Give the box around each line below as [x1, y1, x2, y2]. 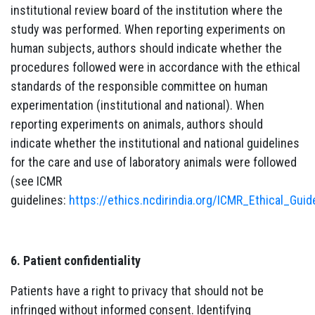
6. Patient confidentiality [11, 252, 141, 268]
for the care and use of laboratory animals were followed [11, 154, 297, 169]
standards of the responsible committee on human [11, 78, 268, 94]
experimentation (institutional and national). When [11, 97, 264, 112]
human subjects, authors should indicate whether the [11, 40, 282, 56]
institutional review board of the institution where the [11, 2, 283, 18]
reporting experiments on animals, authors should [11, 116, 263, 131]
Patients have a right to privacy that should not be [11, 283, 264, 298]
